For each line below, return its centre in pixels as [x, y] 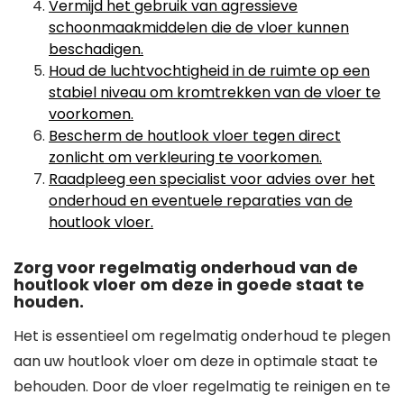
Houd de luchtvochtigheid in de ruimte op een [209, 71]
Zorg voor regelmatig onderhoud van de [186, 267]
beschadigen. [96, 49]
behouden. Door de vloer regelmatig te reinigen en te [202, 386]
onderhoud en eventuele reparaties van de [201, 201]
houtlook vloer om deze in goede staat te [189, 285]
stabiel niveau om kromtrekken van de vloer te [215, 92]
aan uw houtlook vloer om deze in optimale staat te [196, 361]
